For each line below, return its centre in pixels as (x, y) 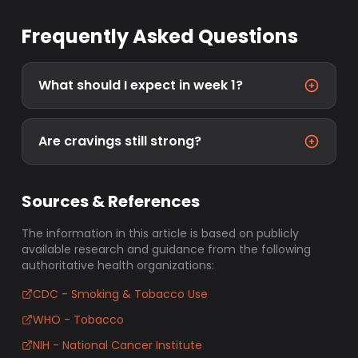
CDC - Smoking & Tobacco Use (121, 294)
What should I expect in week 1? (141, 85)
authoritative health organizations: (118, 265)
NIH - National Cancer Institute (118, 345)
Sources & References (111, 201)
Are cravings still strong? (120, 141)
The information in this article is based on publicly (161, 233)
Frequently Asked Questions (160, 36)
